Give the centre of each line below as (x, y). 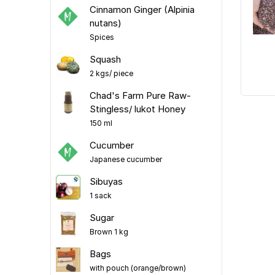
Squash (105, 59)
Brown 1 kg (109, 231)
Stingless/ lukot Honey (137, 109)
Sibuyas (106, 181)
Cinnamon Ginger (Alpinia (142, 9)
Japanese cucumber (126, 159)
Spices (102, 37)
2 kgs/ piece (111, 73)
